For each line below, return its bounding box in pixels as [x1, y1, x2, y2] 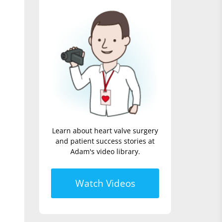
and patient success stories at [55, 136, 155, 146]
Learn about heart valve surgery [52, 125, 159, 135]
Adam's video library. [70, 146, 140, 156]
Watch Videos [75, 176, 135, 190]
